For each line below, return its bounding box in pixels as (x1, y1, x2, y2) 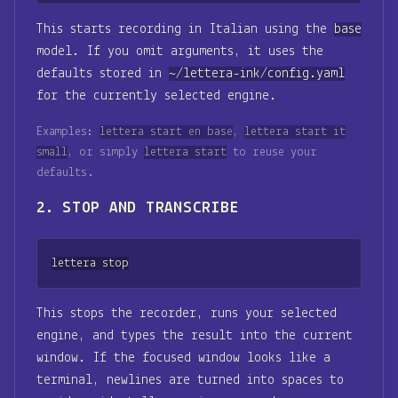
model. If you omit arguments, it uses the (36, 44, 323, 59)
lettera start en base (99, 124, 233, 139)
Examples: (36, 124, 99, 139)
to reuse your (227, 145, 317, 159)
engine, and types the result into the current (36, 328, 353, 343)
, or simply (68, 145, 144, 159)
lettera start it (244, 124, 346, 139)
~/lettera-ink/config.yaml (169, 66, 345, 81)
